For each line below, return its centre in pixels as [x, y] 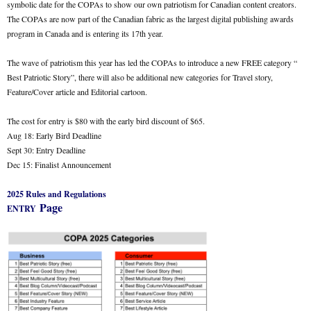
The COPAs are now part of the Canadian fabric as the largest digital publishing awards [150, 19]
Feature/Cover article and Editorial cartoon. [77, 92]
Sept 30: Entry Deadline [48, 150]
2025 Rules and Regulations [57, 194]
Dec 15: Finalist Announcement [59, 165]
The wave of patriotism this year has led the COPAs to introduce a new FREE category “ [152, 62]
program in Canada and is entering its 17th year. [86, 33]
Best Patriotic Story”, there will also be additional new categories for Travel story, [140, 77]
